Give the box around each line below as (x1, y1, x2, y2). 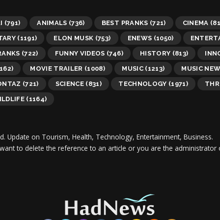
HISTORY (139, 49, 171, 57)
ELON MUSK (54, 34, 94, 42)
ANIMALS (37, 19, 67, 27)
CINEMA (182, 19, 209, 27)
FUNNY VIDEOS (55, 49, 105, 57)
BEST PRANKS (101, 19, 148, 27)
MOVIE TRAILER (30, 64, 83, 72)
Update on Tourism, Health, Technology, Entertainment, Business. (7, 132, 213, 141)
